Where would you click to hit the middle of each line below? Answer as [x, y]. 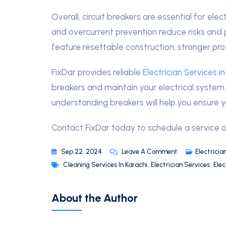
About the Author [95, 198]
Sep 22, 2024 [81, 151]
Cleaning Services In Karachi [105, 164]
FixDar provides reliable [97, 72]
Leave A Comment [150, 151]
